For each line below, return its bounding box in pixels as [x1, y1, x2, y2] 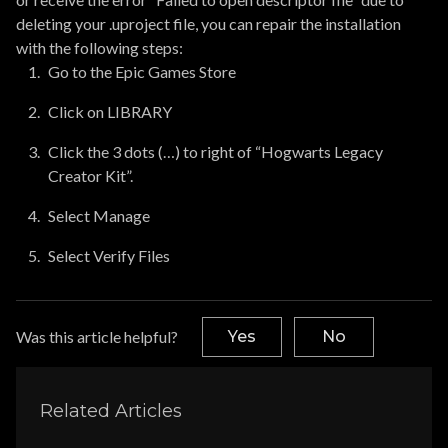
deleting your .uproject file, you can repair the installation [16, 14, 401, 33]
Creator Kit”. [48, 166, 133, 185]
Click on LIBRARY [48, 102, 172, 121]
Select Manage [48, 206, 150, 225]
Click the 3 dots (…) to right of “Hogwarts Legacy [48, 142, 383, 161]
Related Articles [40, 400, 182, 423]
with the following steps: [16, 38, 183, 57]
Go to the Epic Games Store [48, 62, 236, 81]
